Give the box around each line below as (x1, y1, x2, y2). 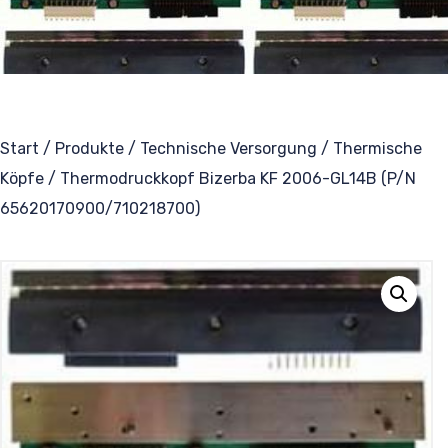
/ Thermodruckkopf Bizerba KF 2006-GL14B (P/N (44, 169, 416, 188)
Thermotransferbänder (40, 16, 219, 34)
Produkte (55, 139, 124, 158)
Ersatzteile (40, 70, 126, 88)
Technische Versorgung (140, 139, 317, 158)
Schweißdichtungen (40, 178, 191, 196)
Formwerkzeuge (40, 124, 162, 142)
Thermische (333, 139, 422, 158)
